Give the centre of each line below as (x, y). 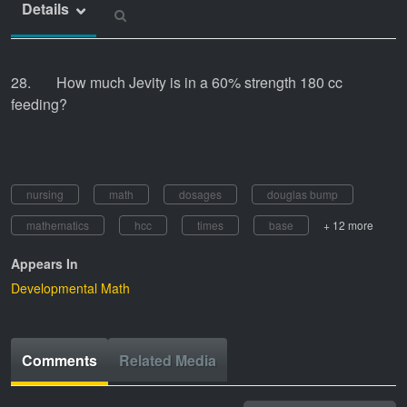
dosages (200, 194)
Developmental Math (70, 288)
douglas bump (303, 194)
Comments (60, 360)
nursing (45, 194)
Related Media (168, 360)
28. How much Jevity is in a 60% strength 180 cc (177, 82)
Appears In (45, 263)
